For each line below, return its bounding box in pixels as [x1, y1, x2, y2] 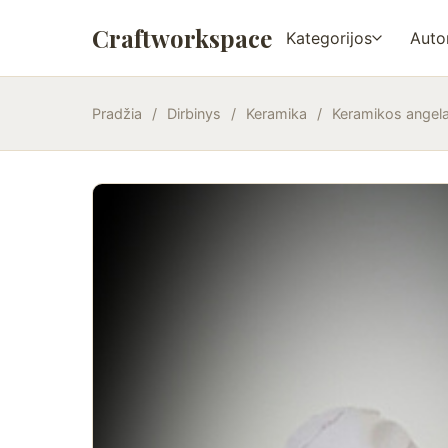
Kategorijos [286, 28, 372, 48]
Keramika [246, 105, 307, 122]
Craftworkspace [92, 22, 272, 54]
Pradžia [92, 105, 142, 122]
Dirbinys [167, 105, 221, 122]
